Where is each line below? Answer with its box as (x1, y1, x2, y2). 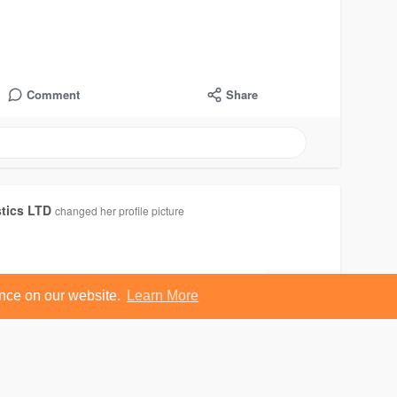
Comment (26, 86, 80, 104)
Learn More (127, 288, 199, 304)
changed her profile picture (55, 203, 184, 219)
